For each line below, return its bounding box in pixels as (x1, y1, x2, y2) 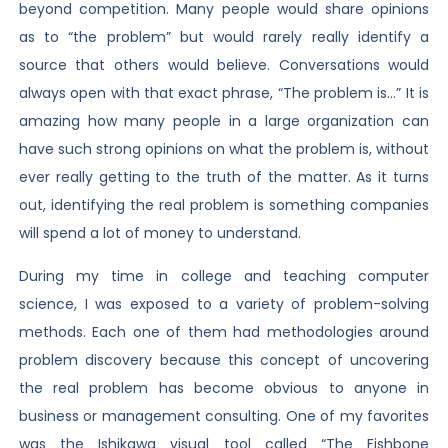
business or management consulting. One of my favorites (18, 405, 430, 426)
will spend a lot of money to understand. (18, 223, 301, 244)
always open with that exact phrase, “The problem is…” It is (18, 83, 430, 104)
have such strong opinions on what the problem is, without (18, 139, 430, 160)
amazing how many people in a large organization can (18, 111, 430, 132)
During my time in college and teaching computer (18, 265, 430, 286)
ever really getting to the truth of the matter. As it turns (18, 167, 430, 188)
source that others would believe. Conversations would (18, 55, 430, 76)
